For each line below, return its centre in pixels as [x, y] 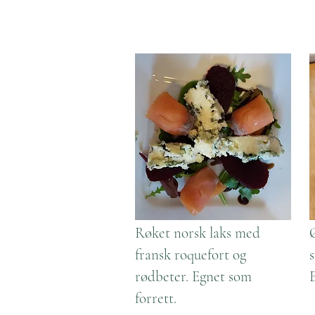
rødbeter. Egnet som [193, 277]
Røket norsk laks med [198, 233]
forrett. [156, 298]
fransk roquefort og [191, 255]
